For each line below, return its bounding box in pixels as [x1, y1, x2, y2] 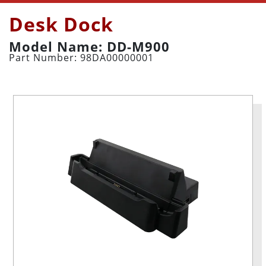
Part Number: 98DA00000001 [9, 51, 154, 64]
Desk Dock [9, 11, 113, 37]
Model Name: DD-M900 [9, 37, 170, 55]
